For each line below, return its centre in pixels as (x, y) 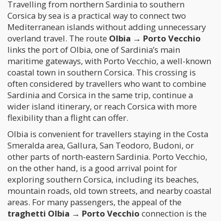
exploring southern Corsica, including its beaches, (103, 179)
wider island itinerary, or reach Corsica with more (102, 106)
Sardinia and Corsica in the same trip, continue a (100, 95)
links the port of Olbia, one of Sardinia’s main (94, 50)
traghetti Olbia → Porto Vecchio (74, 213)
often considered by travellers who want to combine (107, 84)
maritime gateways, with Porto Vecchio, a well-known (109, 61)
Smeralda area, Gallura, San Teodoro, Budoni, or (101, 145)
